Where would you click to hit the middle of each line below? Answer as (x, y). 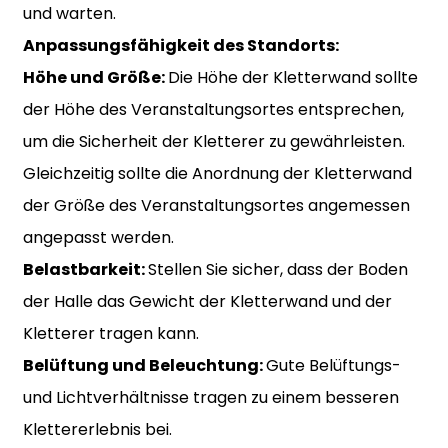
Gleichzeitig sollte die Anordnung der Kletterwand (217, 173)
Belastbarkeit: (85, 269)
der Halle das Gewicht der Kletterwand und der (207, 301)
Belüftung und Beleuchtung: (144, 365)
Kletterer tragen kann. (110, 333)
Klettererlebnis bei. (97, 429)
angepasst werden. (98, 237)
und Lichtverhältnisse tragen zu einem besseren (210, 397)
